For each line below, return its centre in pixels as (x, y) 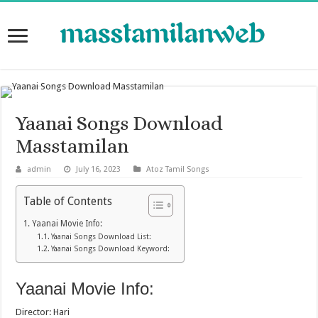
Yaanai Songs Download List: (101, 237)
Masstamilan (72, 147)
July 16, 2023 (99, 170)
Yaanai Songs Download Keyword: (110, 249)
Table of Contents (68, 201)
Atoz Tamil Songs (178, 170)
